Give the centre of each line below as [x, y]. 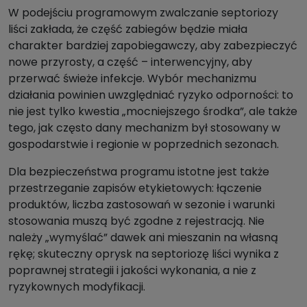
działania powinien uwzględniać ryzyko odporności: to [151, 95]
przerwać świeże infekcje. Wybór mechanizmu [132, 79]
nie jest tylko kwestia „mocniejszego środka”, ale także [153, 112]
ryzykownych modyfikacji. [77, 287]
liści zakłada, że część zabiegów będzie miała [128, 29]
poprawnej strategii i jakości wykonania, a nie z [132, 271]
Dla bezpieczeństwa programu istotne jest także [139, 172]
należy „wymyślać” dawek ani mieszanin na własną [143, 238]
